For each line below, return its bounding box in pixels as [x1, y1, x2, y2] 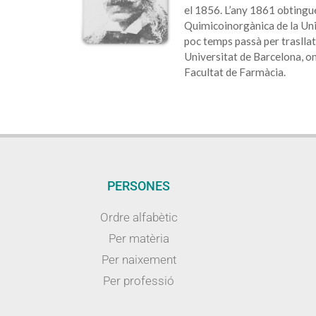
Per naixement [101, 253, 176, 267]
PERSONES [107, 178, 171, 194]
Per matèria [108, 231, 169, 246]
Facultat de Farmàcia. [183, 66, 286, 79]
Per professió [103, 274, 175, 288]
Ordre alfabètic [99, 210, 178, 225]
